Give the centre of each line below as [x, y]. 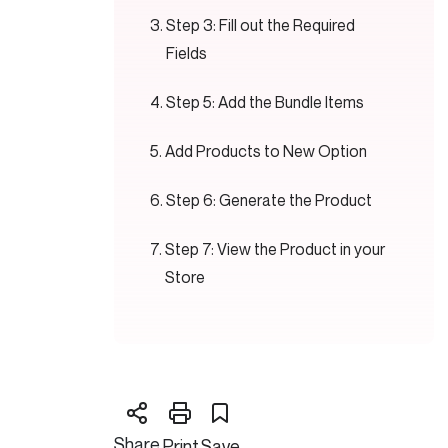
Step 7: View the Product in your [275, 249]
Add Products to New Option [266, 151]
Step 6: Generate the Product [269, 200]
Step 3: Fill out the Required [261, 25]
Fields [187, 53]
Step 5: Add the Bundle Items [265, 102]
